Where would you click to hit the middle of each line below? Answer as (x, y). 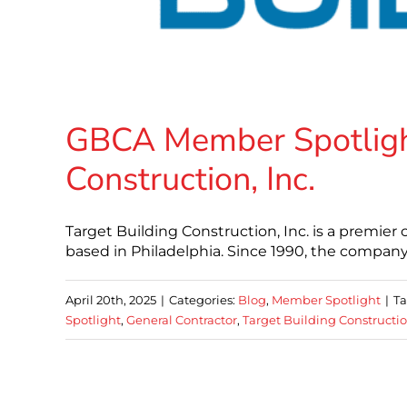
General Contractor (182, 320)
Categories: (203, 300)
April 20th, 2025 (111, 300)
